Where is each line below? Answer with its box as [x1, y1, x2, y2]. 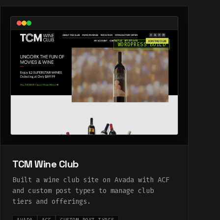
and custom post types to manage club [12, 186, 154, 195]
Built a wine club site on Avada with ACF [12, 175, 169, 185]
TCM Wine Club [12, 157, 79, 170]
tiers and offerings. [12, 196, 91, 206]
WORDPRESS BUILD [117, 41, 165, 48]
